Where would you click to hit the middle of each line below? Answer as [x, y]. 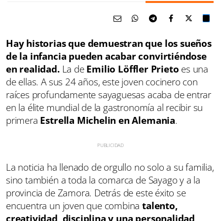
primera [23, 120]
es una [194, 69]
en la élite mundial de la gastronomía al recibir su [105, 107]
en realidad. [33, 69]
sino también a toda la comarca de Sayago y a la [103, 180]
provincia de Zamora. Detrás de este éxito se [96, 193]
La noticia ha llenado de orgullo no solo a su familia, [110, 167]
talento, [160, 205]
